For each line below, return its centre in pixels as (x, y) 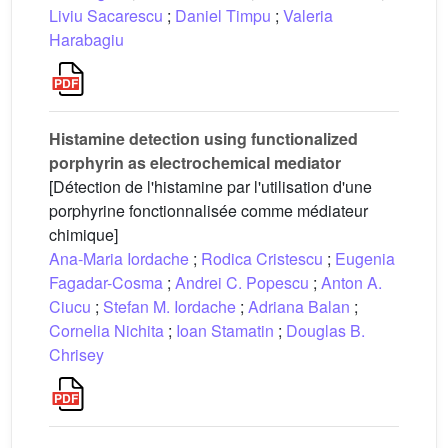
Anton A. (351, 282)
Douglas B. (325, 330)
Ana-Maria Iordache (119, 258)
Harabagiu (86, 39)
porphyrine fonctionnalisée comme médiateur (208, 210)
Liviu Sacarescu (106, 15)
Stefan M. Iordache (169, 306)
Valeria (308, 15)
